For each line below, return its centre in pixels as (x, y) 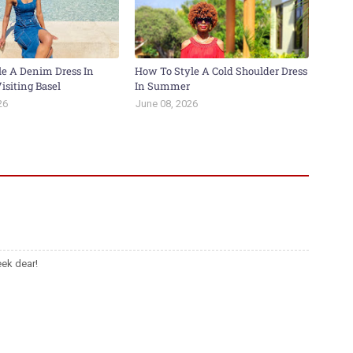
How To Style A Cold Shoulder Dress (221, 71)
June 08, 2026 (167, 104)
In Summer (163, 86)
